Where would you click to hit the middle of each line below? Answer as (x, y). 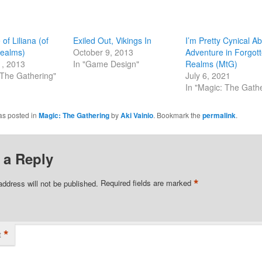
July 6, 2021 (208, 75)
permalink (219, 115)
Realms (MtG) (212, 63)
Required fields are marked (147, 183)
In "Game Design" (106, 63)
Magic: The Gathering (74, 115)
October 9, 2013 (103, 52)
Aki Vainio (137, 115)
